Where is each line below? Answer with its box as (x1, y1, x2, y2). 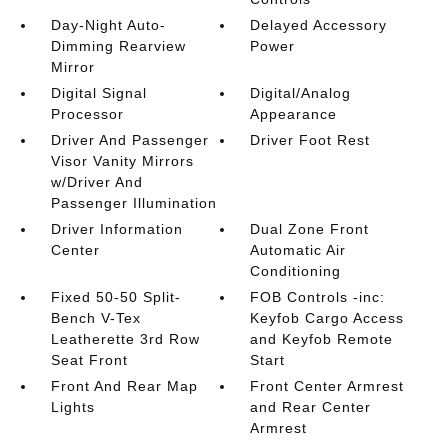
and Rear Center (250, 399, 372, 415)
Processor (50, 106, 124, 122)
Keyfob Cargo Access (250, 310, 405, 326)
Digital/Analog (250, 85, 352, 101)
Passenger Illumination (50, 195, 217, 211)
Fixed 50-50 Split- (50, 289, 181, 305)
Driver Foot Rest (250, 132, 371, 148)
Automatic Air (250, 242, 347, 258)
